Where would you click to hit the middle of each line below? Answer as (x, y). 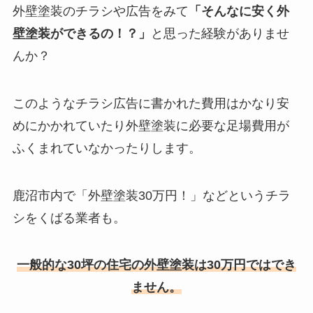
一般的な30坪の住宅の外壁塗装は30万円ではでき (156, 265)
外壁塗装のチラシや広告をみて (100, 11)
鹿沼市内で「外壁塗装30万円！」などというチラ (151, 195)
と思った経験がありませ (220, 33)
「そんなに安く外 (239, 11)
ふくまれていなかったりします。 (107, 148)
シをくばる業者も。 (69, 218)
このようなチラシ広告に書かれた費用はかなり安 (151, 103)
